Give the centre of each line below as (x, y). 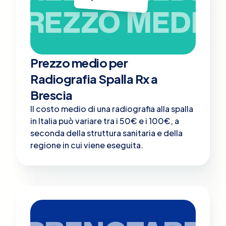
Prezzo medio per (79, 62)
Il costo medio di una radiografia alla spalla (112, 108)
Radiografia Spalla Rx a (94, 78)
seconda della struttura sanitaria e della (106, 133)
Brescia (51, 95)
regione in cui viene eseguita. (87, 145)
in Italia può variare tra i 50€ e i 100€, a (105, 121)
